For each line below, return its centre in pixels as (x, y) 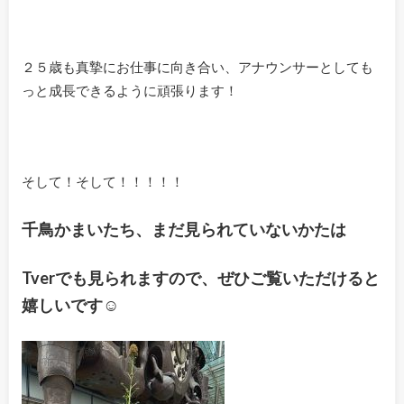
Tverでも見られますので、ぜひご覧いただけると (200, 278)
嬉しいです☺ (70, 305)
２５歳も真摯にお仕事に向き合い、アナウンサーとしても (197, 67)
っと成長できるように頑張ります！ (129, 91)
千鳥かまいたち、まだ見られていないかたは (184, 229)
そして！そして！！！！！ (102, 182)
